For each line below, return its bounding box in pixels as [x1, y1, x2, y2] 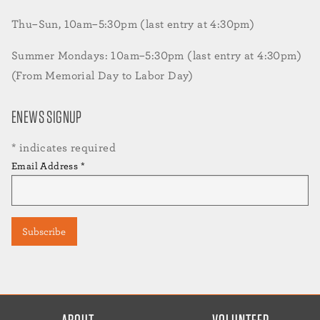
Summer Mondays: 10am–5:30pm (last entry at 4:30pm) [11, 48, 301, 62]
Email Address [11, 159, 81, 171]
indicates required [16, 140, 116, 154]
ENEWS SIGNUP [11, 106, 82, 127]
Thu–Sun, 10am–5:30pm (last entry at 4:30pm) [11, 16, 255, 31]
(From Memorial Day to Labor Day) [11, 68, 194, 82]
